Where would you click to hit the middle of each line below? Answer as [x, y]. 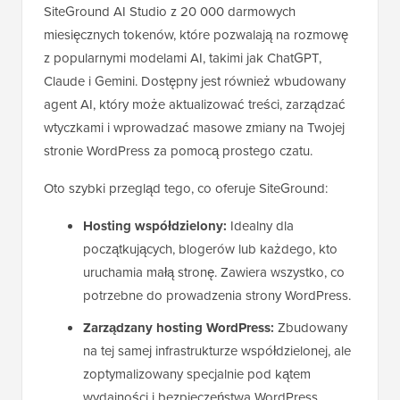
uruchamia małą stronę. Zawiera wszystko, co [214, 272]
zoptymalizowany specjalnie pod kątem [197, 374]
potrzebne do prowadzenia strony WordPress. [217, 295]
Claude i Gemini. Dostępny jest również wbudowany [195, 81]
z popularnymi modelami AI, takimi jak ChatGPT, [183, 58]
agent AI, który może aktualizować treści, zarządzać [195, 104]
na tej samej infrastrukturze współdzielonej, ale [217, 350]
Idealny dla [260, 225]
